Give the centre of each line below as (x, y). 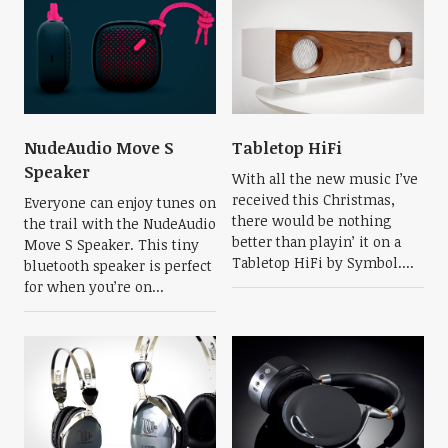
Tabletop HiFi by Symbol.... (323, 262)
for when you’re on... (93, 286)
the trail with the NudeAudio (119, 223)
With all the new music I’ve (325, 178)
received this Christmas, (313, 199)
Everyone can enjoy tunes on (119, 202)
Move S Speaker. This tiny (111, 244)
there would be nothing (312, 220)
